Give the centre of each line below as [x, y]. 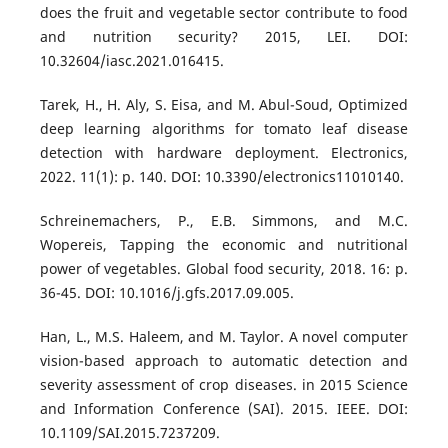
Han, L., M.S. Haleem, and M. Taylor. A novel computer [224, 337]
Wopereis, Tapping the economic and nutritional [224, 245]
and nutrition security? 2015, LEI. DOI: [224, 36]
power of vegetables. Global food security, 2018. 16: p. [224, 269]
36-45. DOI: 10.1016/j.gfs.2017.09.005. [166, 293]
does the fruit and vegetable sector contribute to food [224, 12]
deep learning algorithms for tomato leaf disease [224, 129]
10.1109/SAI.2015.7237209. [129, 433]
